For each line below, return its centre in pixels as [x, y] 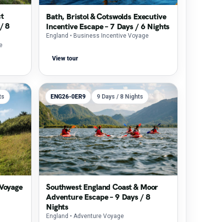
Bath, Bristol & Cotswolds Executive [106, 17]
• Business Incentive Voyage [109, 36]
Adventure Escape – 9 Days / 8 [98, 197]
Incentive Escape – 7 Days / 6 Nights [108, 27]
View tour [65, 58]
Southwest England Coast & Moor [102, 187]
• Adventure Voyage [97, 216]
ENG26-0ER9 [68, 97]
